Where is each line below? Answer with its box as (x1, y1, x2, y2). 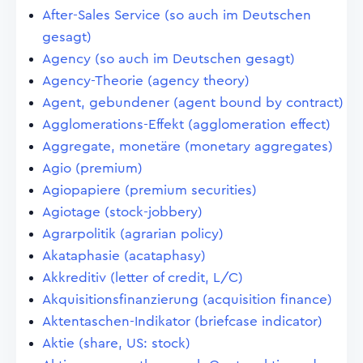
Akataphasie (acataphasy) (42, 249, 206, 263)
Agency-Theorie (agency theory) (42, 74, 250, 88)
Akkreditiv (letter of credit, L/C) (42, 271, 243, 284)
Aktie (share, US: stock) (42, 336, 190, 350)
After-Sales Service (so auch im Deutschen (42, 8, 311, 22)
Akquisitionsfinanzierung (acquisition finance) (42, 293, 332, 306)
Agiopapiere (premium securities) (42, 183, 257, 197)
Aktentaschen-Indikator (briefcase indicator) (42, 314, 322, 328)
